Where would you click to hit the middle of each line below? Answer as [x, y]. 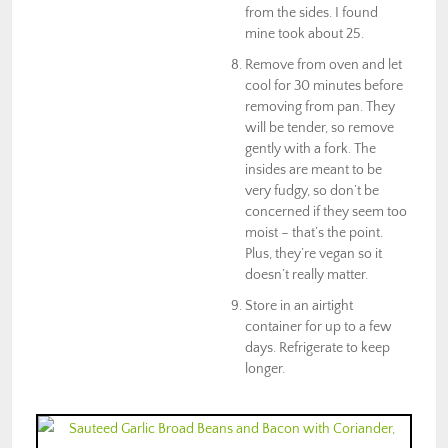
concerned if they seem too [326, 211]
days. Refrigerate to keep [317, 347]
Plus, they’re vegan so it [313, 253]
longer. [265, 368]
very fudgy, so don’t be [312, 190]
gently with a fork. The [310, 148]
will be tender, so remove [319, 127]
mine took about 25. [304, 33]
